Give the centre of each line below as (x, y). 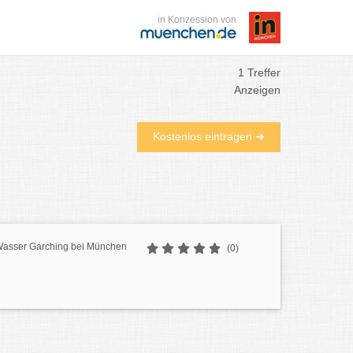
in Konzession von (197, 20)
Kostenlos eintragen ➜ (209, 136)
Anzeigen (257, 90)
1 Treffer (259, 72)
